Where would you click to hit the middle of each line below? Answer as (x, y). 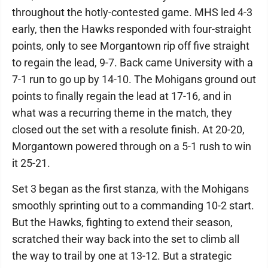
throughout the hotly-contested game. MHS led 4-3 (132, 12)
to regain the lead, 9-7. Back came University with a (133, 63)
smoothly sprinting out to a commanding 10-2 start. (133, 205)
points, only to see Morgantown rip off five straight (131, 46)
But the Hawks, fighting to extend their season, (122, 222)
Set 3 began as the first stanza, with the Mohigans (130, 189)
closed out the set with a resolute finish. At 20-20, (128, 130)
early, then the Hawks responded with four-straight (132, 29)
